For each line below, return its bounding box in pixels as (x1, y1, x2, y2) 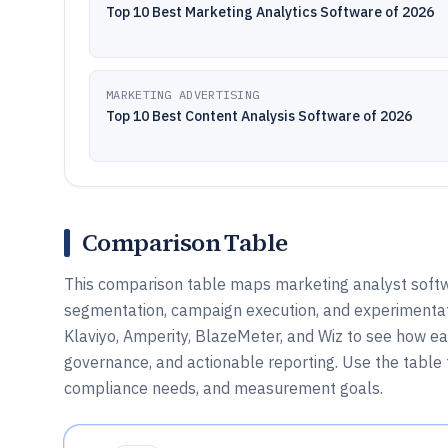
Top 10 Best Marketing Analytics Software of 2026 (106, 3, 434, 21)
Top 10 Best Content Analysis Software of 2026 (106, 107, 412, 125)
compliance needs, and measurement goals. (64, 378, 383, 398)
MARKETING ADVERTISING (106, 87, 260, 102)
